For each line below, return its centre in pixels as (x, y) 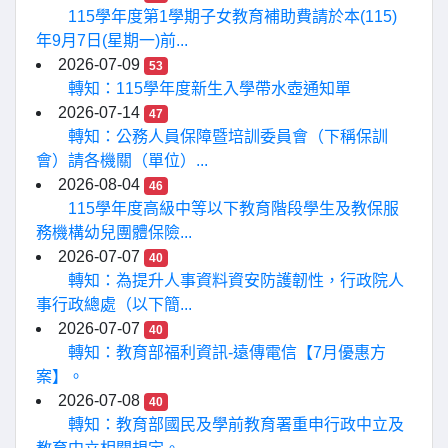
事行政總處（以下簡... (114, 304)
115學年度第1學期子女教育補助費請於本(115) (232, 16)
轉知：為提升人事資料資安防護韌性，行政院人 (236, 280)
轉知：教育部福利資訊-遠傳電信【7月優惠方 (227, 352)
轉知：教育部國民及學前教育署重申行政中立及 (236, 424)
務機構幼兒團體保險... (114, 232)
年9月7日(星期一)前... (112, 40)
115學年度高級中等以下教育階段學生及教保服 (233, 208)
